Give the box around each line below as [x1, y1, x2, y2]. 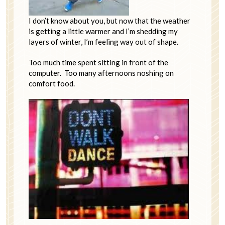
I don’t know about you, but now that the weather [29, 16, 190, 26]
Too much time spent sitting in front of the [29, 58, 168, 67]
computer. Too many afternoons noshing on [29, 68, 174, 78]
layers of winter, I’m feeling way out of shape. [29, 37, 178, 47]
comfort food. [29, 79, 75, 88]
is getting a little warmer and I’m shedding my [29, 27, 178, 36]
